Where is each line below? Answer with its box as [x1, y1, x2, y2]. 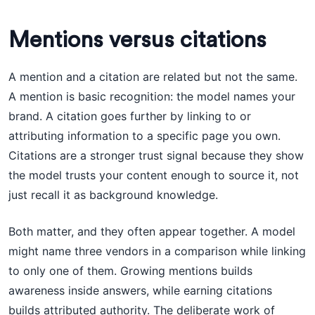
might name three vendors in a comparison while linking [8, 244, 306, 258]
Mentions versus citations [8, 29, 266, 51]
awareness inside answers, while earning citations [8, 283, 272, 297]
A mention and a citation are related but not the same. [8, 70, 297, 84]
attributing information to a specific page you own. [8, 129, 281, 143]
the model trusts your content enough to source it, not [8, 168, 299, 182]
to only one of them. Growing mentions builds [8, 264, 252, 278]
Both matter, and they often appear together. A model [8, 224, 295, 238]
